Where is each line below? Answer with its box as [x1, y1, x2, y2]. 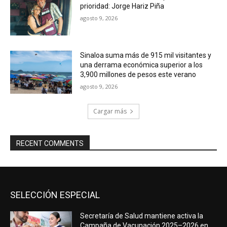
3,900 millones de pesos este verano [80, 70, 197, 79]
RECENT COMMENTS [16, 139, 84, 148]
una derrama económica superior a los [80, 60, 203, 69]
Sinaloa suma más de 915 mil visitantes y [80, 51, 212, 59]
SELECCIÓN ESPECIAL [10, 190, 100, 201]
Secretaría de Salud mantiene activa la [80, 212, 204, 220]
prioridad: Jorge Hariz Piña [80, 2, 165, 10]
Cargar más [93, 107, 127, 116]
